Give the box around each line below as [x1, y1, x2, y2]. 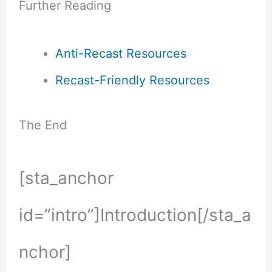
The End [18, 117, 67, 132]
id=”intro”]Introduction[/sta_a [18, 204, 251, 225]
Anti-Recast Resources [55, 46, 186, 61]
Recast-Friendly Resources [55, 72, 209, 87]
